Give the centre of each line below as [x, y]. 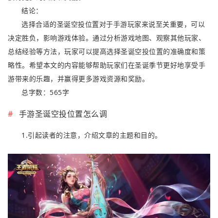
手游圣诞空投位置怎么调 [63, 114]
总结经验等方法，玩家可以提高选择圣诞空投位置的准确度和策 [107, 52]
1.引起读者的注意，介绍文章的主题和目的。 [92, 135]
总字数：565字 [45, 92]
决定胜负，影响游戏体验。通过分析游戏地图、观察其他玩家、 [107, 38]
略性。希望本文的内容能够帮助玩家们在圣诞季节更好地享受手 [107, 65]
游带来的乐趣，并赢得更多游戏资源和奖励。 [78, 79]
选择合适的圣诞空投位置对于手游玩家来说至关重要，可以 [113, 24]
